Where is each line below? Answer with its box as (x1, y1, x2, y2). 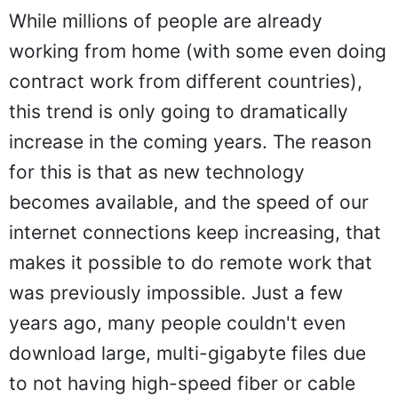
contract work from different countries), (9, 69, 362, 92)
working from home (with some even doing (9, 39, 386, 62)
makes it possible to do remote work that (9, 251, 372, 274)
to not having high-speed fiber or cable (9, 371, 355, 394)
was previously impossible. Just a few (9, 281, 343, 304)
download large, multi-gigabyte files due (9, 341, 366, 364)
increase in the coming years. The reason (9, 130, 371, 153)
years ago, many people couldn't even (9, 311, 346, 334)
